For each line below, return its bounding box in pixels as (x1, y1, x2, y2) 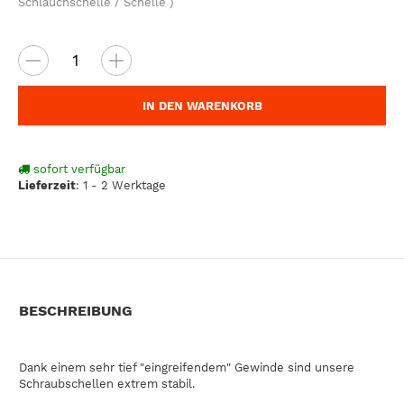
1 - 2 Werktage (83, 179, 166, 193)
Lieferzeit (18, 179, 76, 193)
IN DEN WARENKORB (142, 98, 262, 113)
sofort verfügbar (30, 162, 125, 177)
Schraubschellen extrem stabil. (19, 376, 195, 390)
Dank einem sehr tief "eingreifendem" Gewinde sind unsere (19, 360, 354, 374)
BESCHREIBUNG (19, 301, 133, 319)
